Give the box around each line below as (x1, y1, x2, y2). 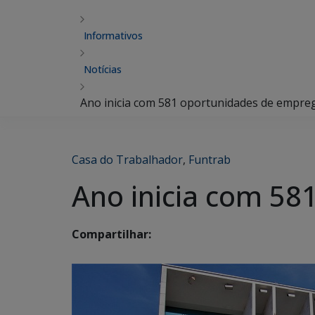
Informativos (84, 29, 143, 42)
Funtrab (188, 152, 231, 167)
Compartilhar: (72, 226, 151, 243)
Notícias (84, 63, 122, 76)
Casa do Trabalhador (72, 152, 183, 167)
